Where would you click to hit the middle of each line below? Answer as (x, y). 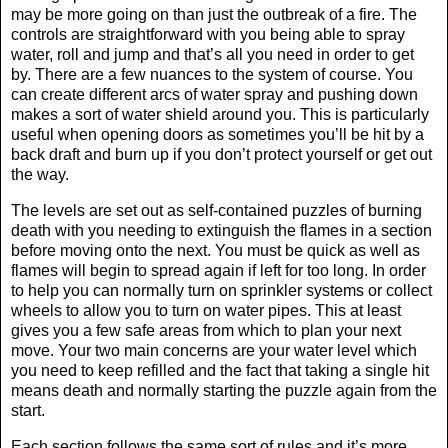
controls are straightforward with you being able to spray (208, 34)
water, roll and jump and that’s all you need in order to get (212, 54)
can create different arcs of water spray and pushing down (214, 94)
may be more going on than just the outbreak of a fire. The (214, 14)
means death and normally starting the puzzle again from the (224, 390)
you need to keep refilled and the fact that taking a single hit (220, 370)
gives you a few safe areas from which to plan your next (206, 330)
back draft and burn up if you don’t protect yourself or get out (221, 154)
